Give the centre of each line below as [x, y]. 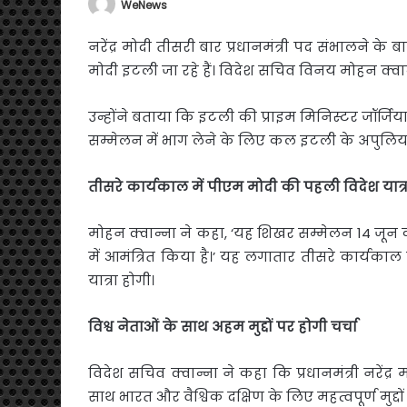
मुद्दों [260, 327]
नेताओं [138, 327]
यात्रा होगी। [121, 281]
